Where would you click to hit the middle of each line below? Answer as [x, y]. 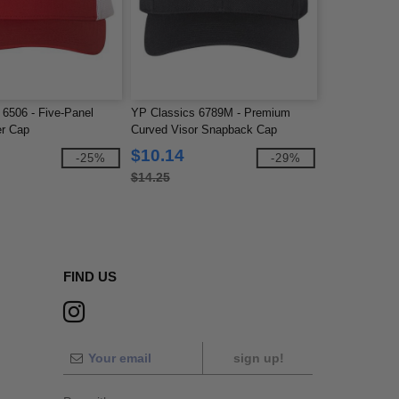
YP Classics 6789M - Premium [210, 113]
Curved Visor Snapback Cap [204, 130]
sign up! [258, 358]
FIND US [90, 277]
